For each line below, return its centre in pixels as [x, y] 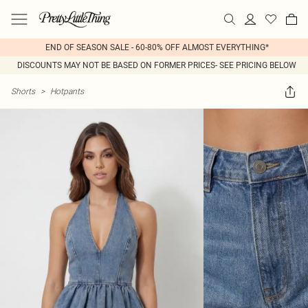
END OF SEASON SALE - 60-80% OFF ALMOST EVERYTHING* [157, 47]
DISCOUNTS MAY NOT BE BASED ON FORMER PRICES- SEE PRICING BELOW [157, 65]
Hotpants [67, 91]
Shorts [23, 91]
